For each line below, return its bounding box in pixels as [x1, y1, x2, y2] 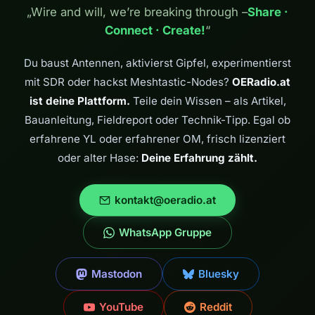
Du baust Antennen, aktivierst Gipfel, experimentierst [24, 56, 291, 70]
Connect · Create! [105, 23, 205, 38]
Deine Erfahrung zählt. [141, 151, 257, 165]
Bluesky [198, 267, 239, 281]
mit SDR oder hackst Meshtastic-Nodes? [25, 75, 232, 89]
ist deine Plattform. [29, 94, 130, 108]
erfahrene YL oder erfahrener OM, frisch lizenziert [30, 132, 285, 146]
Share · [247, 5, 288, 20]
